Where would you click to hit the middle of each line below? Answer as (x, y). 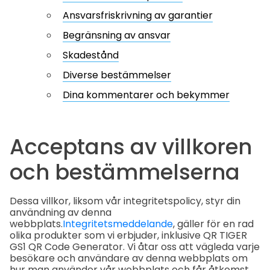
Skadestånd (91, 55)
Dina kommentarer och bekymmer (146, 95)
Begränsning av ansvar (117, 35)
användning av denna (61, 213)
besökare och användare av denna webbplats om (129, 259)
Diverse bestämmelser (117, 75)
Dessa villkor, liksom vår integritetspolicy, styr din (125, 201)
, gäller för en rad (213, 224)
